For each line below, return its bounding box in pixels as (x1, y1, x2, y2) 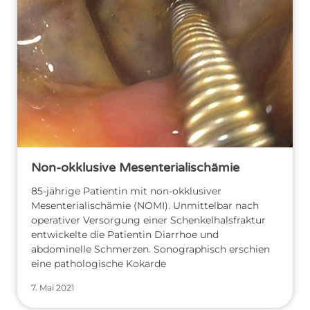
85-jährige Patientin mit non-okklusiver (31, 184, 221, 197)
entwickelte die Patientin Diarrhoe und (31, 228, 219, 241)
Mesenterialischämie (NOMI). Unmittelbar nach (31, 199, 259, 212)
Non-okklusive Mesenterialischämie (31, 159, 239, 175)
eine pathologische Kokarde (31, 257, 166, 270)
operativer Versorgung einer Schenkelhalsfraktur (31, 213, 266, 226)
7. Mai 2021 (31, 282, 74, 293)
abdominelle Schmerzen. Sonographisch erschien (31, 242, 270, 255)
